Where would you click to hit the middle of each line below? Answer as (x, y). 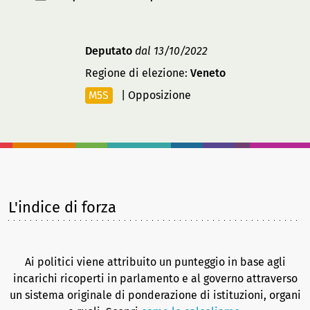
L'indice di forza (62, 207)
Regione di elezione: (137, 73)
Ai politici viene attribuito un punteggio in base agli (155, 262)
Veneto (208, 73)
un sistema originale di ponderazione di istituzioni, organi (155, 295)
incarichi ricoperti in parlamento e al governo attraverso (155, 279)
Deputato (108, 51)
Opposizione (159, 95)
